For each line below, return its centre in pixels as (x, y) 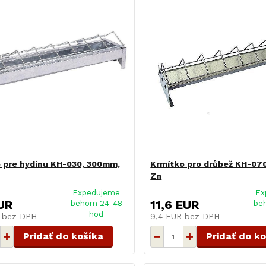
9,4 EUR (168, 216)
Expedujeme (96, 193)
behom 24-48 (96, 204)
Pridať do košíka (63, 236)
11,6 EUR (175, 205)
